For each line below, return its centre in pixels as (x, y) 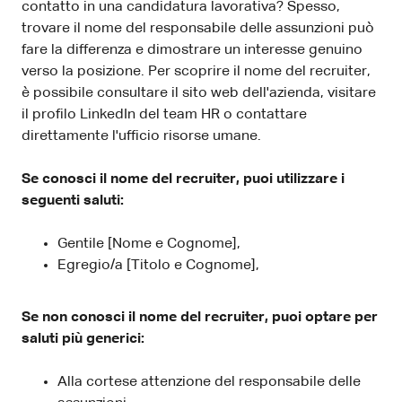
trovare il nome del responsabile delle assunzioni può (198, 28)
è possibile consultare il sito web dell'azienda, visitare (199, 93)
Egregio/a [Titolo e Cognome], (158, 265)
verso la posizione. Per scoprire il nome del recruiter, (196, 71)
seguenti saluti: (73, 201)
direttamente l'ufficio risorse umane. (141, 136)
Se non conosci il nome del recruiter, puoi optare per (200, 317)
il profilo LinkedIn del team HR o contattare (164, 114)
